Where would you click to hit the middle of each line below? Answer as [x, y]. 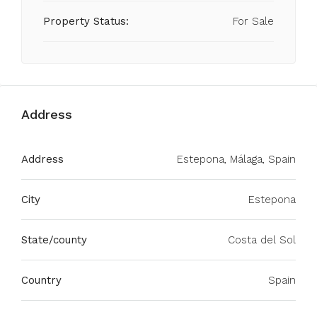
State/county [54, 240]
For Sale [253, 21]
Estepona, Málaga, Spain [236, 159]
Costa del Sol [262, 240]
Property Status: [86, 21]
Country [41, 280]
